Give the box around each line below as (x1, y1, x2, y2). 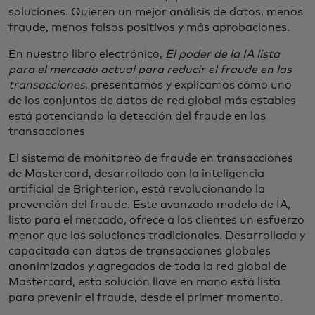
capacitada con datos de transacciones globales (8, 245, 271, 257)
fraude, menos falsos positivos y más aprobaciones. (8, 21, 290, 33)
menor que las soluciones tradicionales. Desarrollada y (8, 229, 305, 241)
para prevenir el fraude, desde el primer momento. (8, 291, 283, 303)
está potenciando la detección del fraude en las (8, 110, 266, 122)
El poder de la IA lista (165, 48, 280, 60)
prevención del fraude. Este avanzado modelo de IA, (8, 198, 290, 210)
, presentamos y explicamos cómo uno (85, 79, 292, 91)
